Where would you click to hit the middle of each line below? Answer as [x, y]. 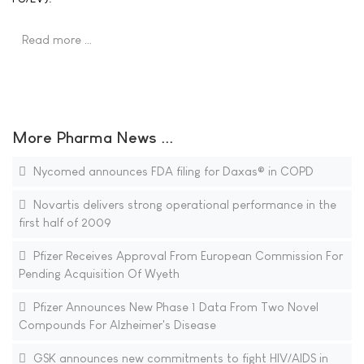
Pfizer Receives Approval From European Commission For [186, 256]
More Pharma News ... [93, 138]
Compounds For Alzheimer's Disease [117, 325]
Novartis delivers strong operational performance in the [183, 205]
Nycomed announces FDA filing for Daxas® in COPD [171, 171]
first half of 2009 [65, 223]
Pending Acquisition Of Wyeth [99, 274]
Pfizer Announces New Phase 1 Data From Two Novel [174, 307]
